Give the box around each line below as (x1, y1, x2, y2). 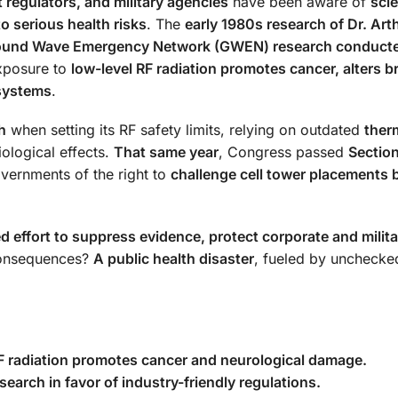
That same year (114, 143, 219, 162)
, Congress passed (219, 143, 348, 162)
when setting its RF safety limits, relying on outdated (6, 121, 364, 139)
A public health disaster (93, 249, 254, 267)
